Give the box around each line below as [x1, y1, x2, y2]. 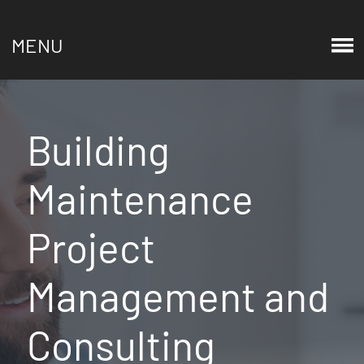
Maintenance [27, 174, 254, 223]
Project [27, 223, 156, 271]
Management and [27, 271, 330, 320]
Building [27, 125, 171, 174]
